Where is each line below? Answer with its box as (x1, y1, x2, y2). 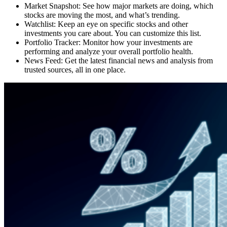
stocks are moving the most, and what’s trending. (24, 10, 180, 19)
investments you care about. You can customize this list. (24, 28, 201, 37)
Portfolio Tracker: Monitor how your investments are (24, 37, 193, 47)
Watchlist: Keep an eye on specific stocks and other (24, 19, 188, 28)
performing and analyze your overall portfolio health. (24, 47, 193, 56)
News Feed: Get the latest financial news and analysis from (24, 56, 213, 65)
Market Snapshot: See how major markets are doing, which (24, 1, 213, 10)
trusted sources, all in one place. (24, 65, 126, 74)
